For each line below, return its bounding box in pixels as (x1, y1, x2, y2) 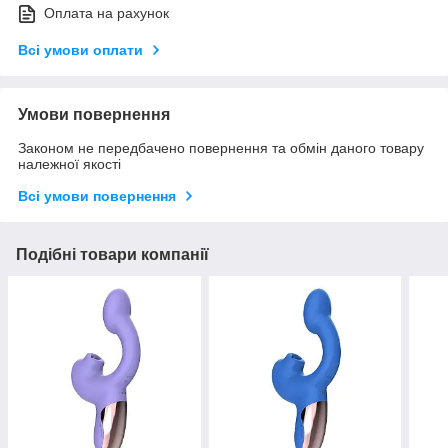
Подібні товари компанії (16, 246, 209, 264)
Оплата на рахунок (44, 5, 169, 22)
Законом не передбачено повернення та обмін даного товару (18, 140, 424, 157)
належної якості (18, 156, 121, 173)
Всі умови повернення (18, 188, 176, 205)
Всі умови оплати (18, 42, 143, 59)
